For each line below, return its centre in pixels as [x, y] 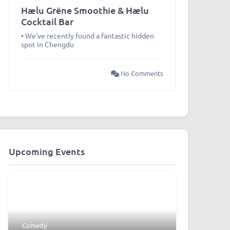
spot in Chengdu [47, 44]
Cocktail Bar [47, 22]
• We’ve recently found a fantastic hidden [87, 36]
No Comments [141, 73]
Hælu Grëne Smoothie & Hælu [85, 10]
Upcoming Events [46, 151]
